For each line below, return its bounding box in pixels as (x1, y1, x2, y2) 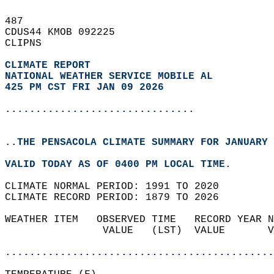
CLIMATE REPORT (5, 60, 97, 71)
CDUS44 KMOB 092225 (5, 27, 127, 38)
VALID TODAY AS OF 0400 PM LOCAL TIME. (5, 159, 243, 170)
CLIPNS (5, 38, 54, 49)
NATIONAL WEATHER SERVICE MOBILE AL (5, 71, 213, 82)
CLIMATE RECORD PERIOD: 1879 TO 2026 (5, 192, 231, 203)
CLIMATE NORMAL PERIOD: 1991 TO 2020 (5, 181, 231, 192)
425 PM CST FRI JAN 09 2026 (5, 82, 164, 93)
